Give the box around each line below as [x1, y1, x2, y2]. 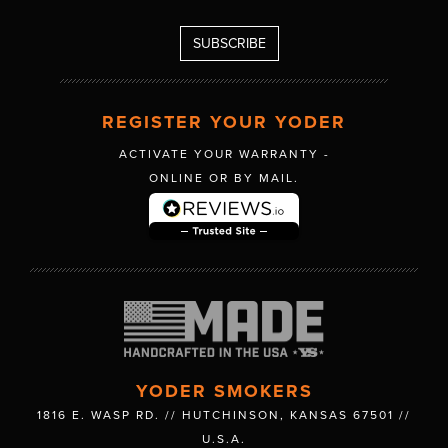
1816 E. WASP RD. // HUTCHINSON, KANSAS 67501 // [37, 408, 411, 423]
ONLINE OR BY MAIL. [149, 170, 299, 185]
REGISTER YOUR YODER [102, 110, 346, 133]
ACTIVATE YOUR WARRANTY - [118, 146, 330, 161]
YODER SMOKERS [135, 380, 313, 403]
